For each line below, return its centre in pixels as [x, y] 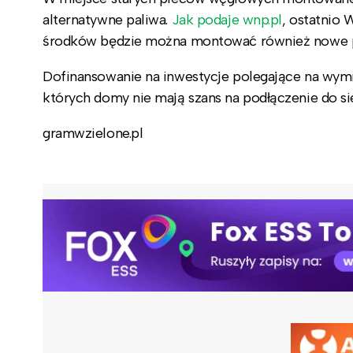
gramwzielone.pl [93, 133]
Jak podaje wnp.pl [227, 19]
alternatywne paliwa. [107, 19]
